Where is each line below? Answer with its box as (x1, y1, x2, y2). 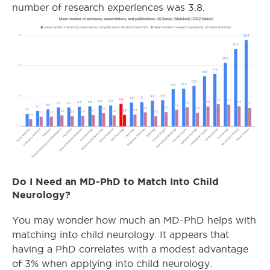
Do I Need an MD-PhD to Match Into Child (12, 176, 219, 187)
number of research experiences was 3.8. (12, 2, 205, 13)
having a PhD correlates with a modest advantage (12, 244, 248, 255)
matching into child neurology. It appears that (12, 230, 229, 240)
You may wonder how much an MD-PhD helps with (12, 215, 256, 226)
